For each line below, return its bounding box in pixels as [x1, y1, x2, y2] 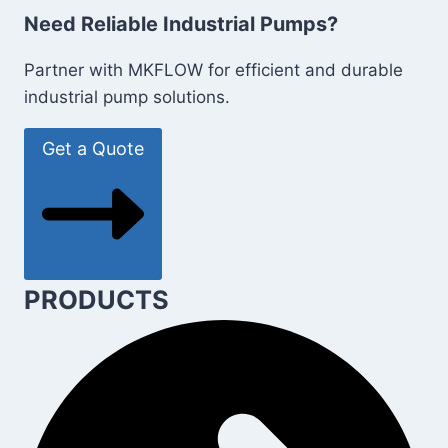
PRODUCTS [24, 284, 169, 316]
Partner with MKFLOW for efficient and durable [24, 60, 403, 81]
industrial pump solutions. [24, 87, 230, 108]
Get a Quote [42, 138, 144, 160]
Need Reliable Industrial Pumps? [24, 12, 338, 37]
